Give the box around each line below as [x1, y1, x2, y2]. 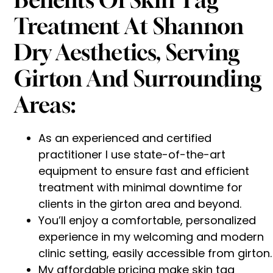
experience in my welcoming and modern [38, 229, 264, 244]
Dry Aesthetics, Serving [14, 38, 239, 65]
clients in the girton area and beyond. [38, 196, 241, 211]
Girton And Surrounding [14, 65, 261, 91]
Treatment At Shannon [14, 12, 244, 39]
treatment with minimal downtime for [38, 179, 243, 195]
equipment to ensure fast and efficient [38, 163, 249, 179]
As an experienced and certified [38, 130, 211, 146]
